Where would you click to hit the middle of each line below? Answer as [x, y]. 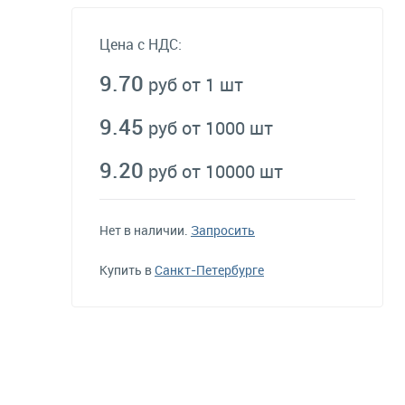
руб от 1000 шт [211, 128]
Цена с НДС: [141, 44]
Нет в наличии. [145, 230]
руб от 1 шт [196, 85]
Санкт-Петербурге [209, 270]
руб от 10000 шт [216, 171]
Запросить [223, 230]
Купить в [127, 270]
